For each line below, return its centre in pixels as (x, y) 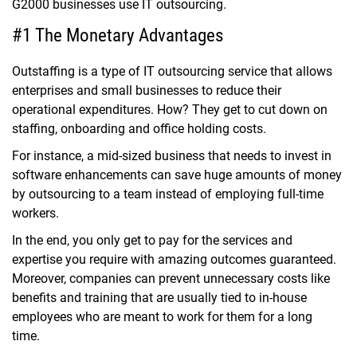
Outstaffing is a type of (76, 72)
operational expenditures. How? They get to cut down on (170, 110)
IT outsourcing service (204, 72)
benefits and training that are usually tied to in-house (159, 298)
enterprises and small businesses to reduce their (147, 91)
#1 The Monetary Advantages (118, 36)
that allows (300, 72)
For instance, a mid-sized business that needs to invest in (172, 156)
